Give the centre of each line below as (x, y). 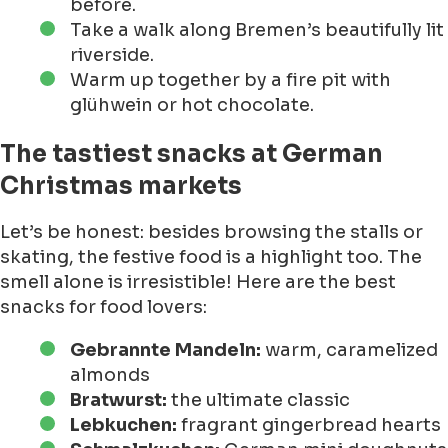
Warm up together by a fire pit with (230, 80)
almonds (110, 375)
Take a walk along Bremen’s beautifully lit (257, 30)
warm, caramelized (349, 350)
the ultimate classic (258, 400)
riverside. (112, 55)
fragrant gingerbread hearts (309, 425)
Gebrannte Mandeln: (165, 350)
